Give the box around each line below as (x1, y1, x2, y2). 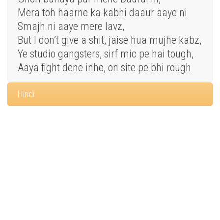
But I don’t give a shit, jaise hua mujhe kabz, (18, 34, 201, 47)
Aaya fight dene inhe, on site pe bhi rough (18, 61, 191, 74)
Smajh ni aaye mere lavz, (18, 20, 124, 33)
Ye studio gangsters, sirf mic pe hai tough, (18, 48, 193, 60)
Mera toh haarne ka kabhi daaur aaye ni (18, 6, 187, 19)
